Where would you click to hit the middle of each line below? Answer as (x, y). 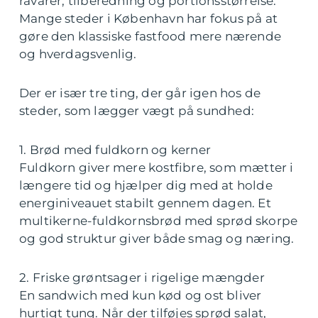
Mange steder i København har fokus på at (149, 19)
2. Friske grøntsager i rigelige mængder (142, 278)
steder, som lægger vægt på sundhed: (137, 111)
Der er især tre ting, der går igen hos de (140, 93)
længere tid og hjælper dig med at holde (146, 186)
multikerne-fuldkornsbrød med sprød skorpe (159, 221)
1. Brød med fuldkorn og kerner (115, 150)
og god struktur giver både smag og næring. (157, 239)
